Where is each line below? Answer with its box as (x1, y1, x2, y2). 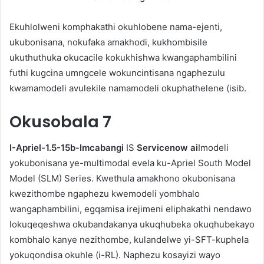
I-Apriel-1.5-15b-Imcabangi (9, 142, 124, 154)
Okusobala (9, 110, 103, 133)
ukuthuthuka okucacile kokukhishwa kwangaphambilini (9, 51, 237, 63)
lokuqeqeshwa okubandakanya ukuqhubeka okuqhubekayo (9, 219, 255, 230)
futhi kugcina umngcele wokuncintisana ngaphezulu (9, 67, 225, 78)
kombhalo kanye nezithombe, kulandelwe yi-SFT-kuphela (9, 234, 249, 246)
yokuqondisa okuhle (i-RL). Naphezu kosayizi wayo (9, 249, 220, 261)
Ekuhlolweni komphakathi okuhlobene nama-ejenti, (9, 21, 222, 32)
